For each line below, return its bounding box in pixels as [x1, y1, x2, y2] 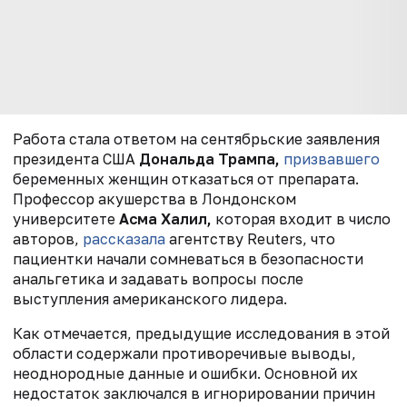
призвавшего [283, 149, 380, 168]
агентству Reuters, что [165, 229, 335, 248]
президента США [13, 149, 139, 168]
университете [13, 209, 119, 228]
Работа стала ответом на [13, 129, 201, 148]
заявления [306, 129, 380, 148]
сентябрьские [201, 129, 306, 148]
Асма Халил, [119, 209, 212, 228]
